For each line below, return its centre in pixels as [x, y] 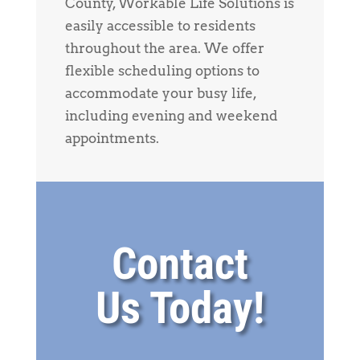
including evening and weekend [171, 115]
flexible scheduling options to [162, 70]
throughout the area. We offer [164, 48]
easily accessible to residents [160, 25]
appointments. [112, 138]
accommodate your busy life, [160, 93]
